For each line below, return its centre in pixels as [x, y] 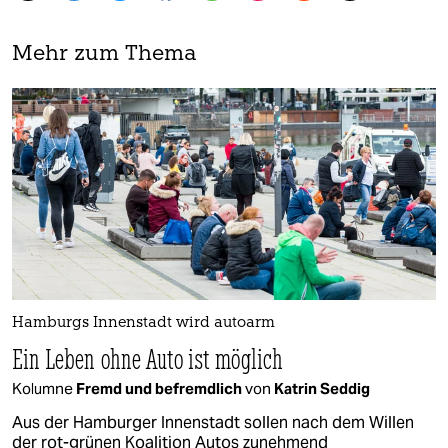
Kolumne [44, 388]
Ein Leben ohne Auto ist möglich [147, 358]
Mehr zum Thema [104, 55]
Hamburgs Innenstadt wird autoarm [143, 323]
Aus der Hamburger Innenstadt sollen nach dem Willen [213, 422]
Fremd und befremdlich [160, 388]
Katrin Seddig [322, 388]
